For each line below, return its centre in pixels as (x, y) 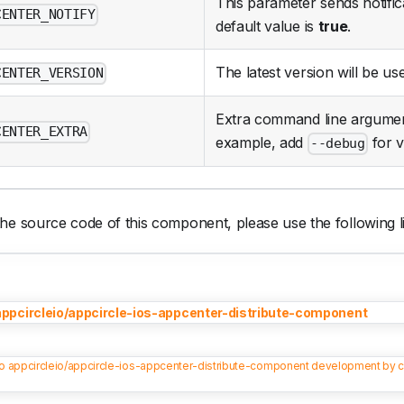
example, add (262, 143)
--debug (338, 144)
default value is (267, 27)
